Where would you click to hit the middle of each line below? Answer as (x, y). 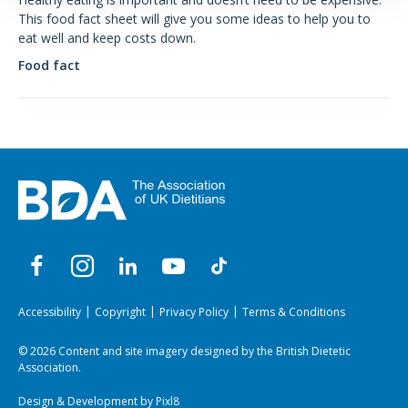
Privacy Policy (194, 312)
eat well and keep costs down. (107, 37)
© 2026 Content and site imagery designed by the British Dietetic (184, 352)
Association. (50, 368)
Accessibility (50, 312)
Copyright (120, 312)
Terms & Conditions (294, 312)
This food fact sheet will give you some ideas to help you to (194, 18)
